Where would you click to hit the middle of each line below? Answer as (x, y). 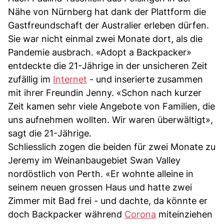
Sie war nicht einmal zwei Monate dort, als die (105, 38)
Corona (140, 214)
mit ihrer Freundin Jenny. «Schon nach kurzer (105, 92)
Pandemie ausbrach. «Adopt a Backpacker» (100, 52)
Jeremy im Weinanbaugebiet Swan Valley (94, 160)
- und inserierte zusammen (145, 79)
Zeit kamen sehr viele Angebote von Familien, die (111, 106)
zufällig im (30, 79)
